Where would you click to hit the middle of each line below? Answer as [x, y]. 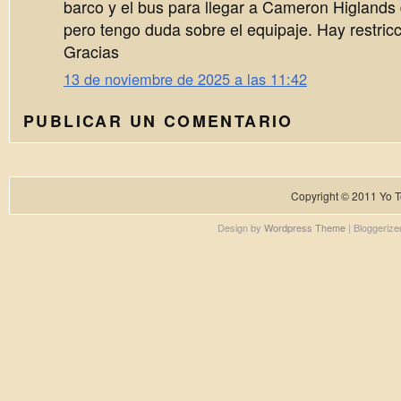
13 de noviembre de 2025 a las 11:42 [185, 78]
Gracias [91, 51]
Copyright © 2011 [335, 195]
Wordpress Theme [304, 227]
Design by [240, 227]
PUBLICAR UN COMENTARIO [158, 120]
